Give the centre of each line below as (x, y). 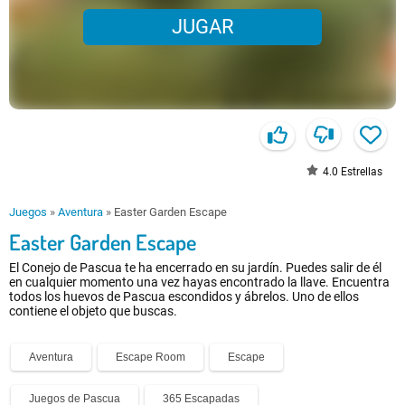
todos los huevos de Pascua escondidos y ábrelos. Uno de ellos (184, 297)
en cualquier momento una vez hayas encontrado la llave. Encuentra (199, 283)
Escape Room (151, 358)
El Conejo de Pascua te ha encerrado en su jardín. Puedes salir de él (195, 268)
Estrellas (360, 172)
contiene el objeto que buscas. (93, 311)
